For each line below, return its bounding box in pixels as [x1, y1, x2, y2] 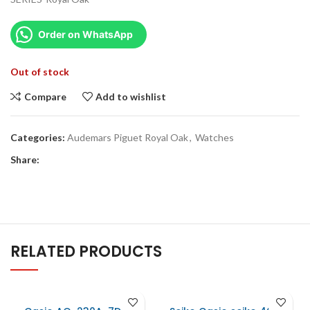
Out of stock [10, 66, 69, 77]
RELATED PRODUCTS [10, 241, 162, 262]
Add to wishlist [95, 90, 167, 102]
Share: [10, 154, 39, 165]
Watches [195, 131, 234, 143]
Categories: [10, 131, 65, 143]
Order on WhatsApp [38, 28, 133, 40]
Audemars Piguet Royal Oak [67, 131, 188, 143]
